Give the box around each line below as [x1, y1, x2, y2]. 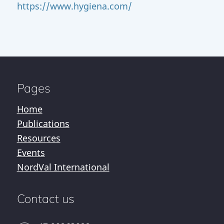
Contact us [16, 191, 74, 206]
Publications [16, 117, 69, 129]
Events [16, 146, 45, 158]
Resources [16, 131, 60, 144]
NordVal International [16, 160, 109, 173]
